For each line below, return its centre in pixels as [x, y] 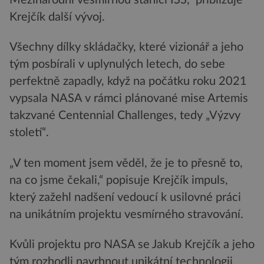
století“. [29, 133]
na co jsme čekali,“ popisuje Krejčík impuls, [119, 180]
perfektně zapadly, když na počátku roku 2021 [128, 82]
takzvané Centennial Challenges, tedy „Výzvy [125, 116]
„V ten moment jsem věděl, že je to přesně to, [126, 163]
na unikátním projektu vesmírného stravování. [126, 214]
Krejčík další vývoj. [57, 17]
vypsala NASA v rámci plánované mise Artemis [129, 99]
